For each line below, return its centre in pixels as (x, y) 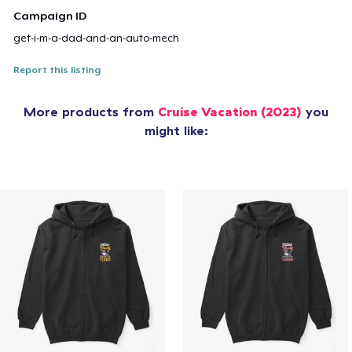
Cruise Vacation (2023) (230, 112)
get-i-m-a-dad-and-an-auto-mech (97, 38)
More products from (91, 112)
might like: (176, 131)
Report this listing (57, 70)
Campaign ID (50, 16)
